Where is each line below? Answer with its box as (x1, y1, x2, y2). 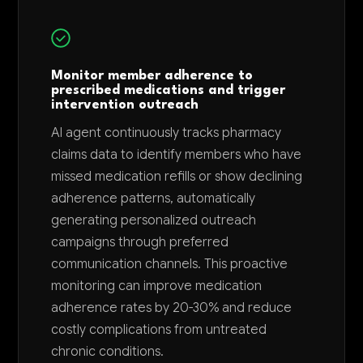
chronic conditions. (51, 344, 164, 360)
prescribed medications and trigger (51, 84, 286, 97)
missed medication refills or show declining (51, 169, 303, 185)
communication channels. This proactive (51, 256, 288, 272)
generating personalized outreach (51, 212, 257, 228)
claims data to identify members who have (51, 147, 302, 163)
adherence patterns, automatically (51, 190, 256, 207)
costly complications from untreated (51, 322, 267, 338)
